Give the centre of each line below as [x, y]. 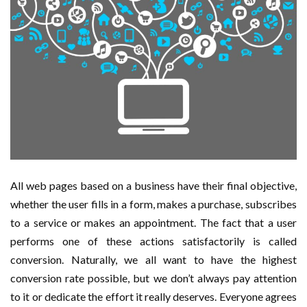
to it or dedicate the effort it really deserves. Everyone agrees [153, 297]
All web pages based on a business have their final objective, [153, 186]
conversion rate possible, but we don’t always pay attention [153, 278]
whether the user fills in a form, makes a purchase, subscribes [153, 204]
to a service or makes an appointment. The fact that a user [153, 223]
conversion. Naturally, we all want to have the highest [153, 260]
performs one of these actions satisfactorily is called [153, 241]
